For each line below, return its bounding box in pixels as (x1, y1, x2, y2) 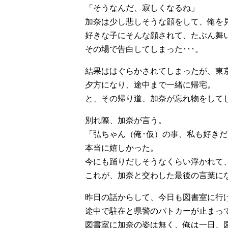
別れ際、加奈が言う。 (85, 116, 166, 125)
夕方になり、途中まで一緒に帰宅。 (85, 80, 215, 90)
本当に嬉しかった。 (85, 144, 158, 153)
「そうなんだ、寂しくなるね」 (85, 4, 199, 13)
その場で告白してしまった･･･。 (85, 45, 203, 54)
